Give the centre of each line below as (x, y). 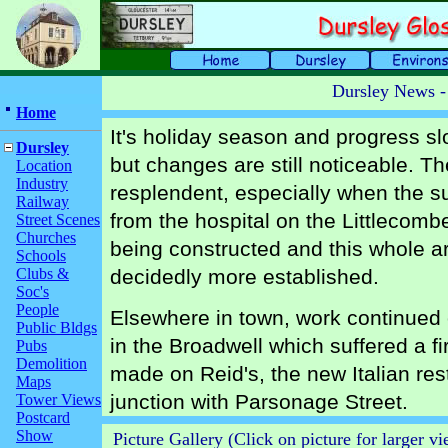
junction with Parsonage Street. (259, 402)
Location (44, 165)
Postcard (43, 417)
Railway (42, 201)
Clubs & (42, 273)
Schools (41, 255)
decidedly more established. (244, 277)
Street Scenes (58, 219)
